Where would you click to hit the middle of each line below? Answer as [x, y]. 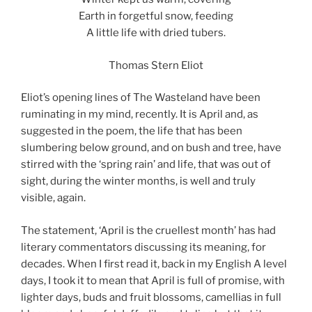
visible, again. [53, 198]
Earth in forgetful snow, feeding [156, 16]
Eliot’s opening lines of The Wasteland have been [141, 98]
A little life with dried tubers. [156, 33]
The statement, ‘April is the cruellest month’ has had [148, 230]
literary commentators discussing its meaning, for [143, 247]
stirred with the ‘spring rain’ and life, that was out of [146, 165]
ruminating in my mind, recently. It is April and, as [140, 115]
